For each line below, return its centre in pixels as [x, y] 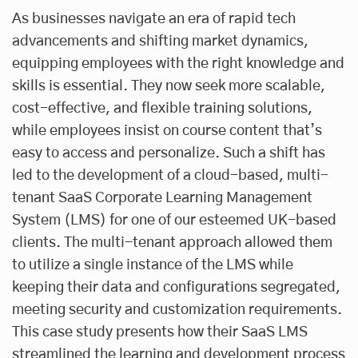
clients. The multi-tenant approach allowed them [172, 243]
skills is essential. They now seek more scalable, [169, 86]
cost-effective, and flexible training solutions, [162, 108]
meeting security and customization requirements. [177, 310]
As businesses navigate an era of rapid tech [154, 19]
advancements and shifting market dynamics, [160, 41]
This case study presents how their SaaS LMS [160, 332]
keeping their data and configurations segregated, [176, 287]
